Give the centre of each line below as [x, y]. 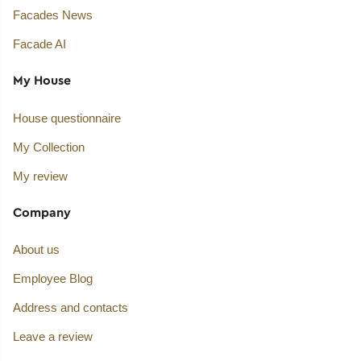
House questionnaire [66, 118]
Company [41, 212]
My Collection [48, 147]
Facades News [52, 15]
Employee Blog [52, 279]
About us [36, 250]
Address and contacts [70, 308]
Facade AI [39, 44]
